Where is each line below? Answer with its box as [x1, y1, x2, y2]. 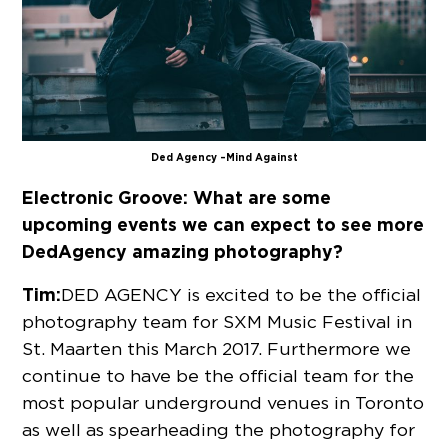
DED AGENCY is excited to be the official [61, 284, 422, 305]
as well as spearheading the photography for [22, 419, 416, 440]
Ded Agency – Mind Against [150, 151, 298, 164]
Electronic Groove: [22, 186, 189, 209]
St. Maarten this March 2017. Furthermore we [22, 338, 412, 359]
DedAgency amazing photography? [22, 240, 344, 263]
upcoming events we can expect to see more [22, 213, 425, 236]
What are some [193, 186, 332, 209]
